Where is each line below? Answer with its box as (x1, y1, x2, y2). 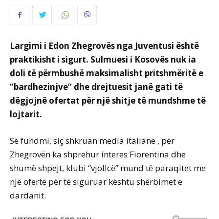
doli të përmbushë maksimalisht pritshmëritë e (10, 67, 203, 79)
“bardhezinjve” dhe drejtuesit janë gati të (10, 81, 183, 93)
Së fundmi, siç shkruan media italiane (10, 135, 157, 147)
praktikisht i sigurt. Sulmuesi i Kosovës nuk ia (10, 54, 196, 66)
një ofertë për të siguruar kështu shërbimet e (10, 176, 182, 188)
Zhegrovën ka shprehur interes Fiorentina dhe (10, 149, 186, 160)
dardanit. (10, 190, 46, 201)
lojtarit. (10, 109, 42, 120)
